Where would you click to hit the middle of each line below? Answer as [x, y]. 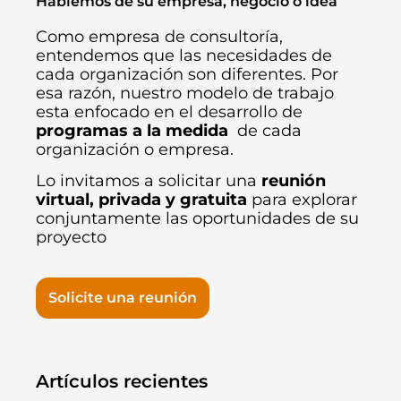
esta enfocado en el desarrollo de [169, 111]
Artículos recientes [122, 381]
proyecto [71, 237]
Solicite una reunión [123, 297]
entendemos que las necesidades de [184, 55]
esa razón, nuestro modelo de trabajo [185, 93]
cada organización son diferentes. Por [187, 74]
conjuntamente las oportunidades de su [197, 218]
